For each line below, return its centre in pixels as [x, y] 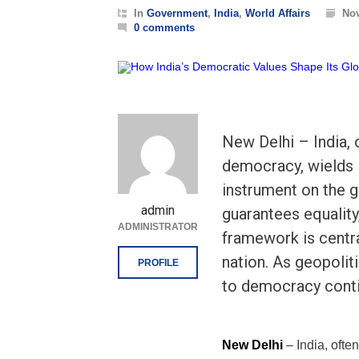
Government [177, 13]
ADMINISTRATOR [158, 227]
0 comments [164, 28]
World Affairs [278, 13]
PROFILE [158, 263]
